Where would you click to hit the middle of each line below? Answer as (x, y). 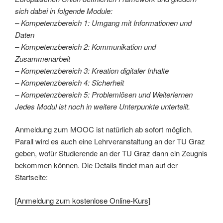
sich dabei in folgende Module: (64, 10)
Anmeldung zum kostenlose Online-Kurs (83, 200)
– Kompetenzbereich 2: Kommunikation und (85, 46)
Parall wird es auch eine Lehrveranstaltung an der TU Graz (110, 141)
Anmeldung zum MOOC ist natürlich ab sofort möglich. (104, 129)
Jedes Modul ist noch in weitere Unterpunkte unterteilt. (103, 106)
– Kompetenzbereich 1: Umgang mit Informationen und (103, 22)
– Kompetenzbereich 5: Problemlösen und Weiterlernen (104, 94)
